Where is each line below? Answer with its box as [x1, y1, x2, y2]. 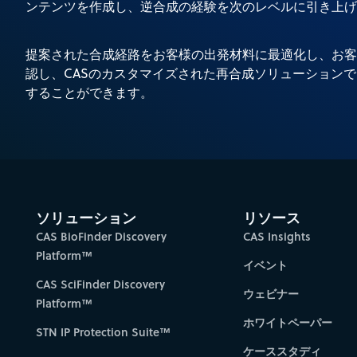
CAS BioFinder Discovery [36, 227, 167, 245]
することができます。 [25, 84, 153, 102]
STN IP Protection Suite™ [36, 323, 171, 340]
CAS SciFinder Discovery [36, 275, 166, 292]
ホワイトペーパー [243, 313, 333, 331]
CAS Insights [243, 227, 312, 245]
